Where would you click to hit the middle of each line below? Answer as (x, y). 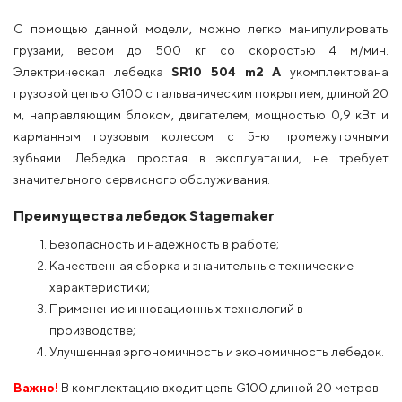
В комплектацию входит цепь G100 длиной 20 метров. (220, 388)
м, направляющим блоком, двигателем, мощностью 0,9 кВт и (201, 115)
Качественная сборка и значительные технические (201, 266)
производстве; (92, 330)
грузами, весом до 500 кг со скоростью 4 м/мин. (201, 50)
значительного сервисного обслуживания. (142, 179)
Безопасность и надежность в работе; (164, 244)
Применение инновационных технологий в (176, 309)
